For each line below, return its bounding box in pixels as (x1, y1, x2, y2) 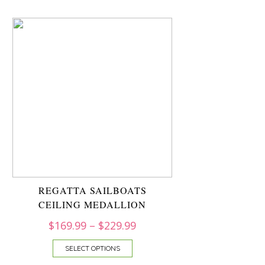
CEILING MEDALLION (38, 198, 146, 211)
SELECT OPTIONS (64, 244, 120, 253)
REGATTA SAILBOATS (38, 184, 147, 196)
